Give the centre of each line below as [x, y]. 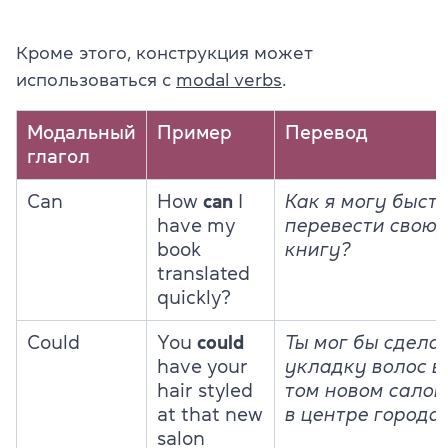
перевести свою [361, 225]
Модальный [81, 132]
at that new [210, 414]
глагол [58, 156]
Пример [194, 132]
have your [202, 366]
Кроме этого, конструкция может [164, 52]
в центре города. [365, 414]
